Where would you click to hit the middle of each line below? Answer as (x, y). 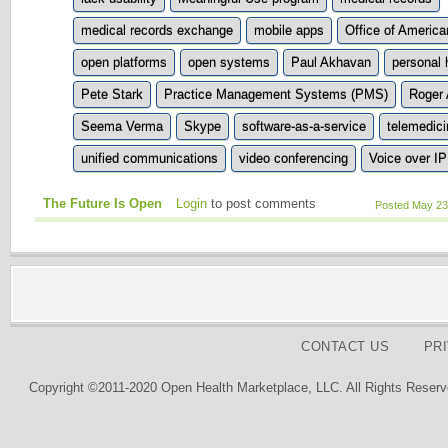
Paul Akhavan (331, 63)
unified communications (149, 159)
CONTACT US (345, 347)
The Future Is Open (102, 204)
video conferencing (293, 159)
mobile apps (289, 31)
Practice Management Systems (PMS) (276, 95)
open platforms (124, 63)
